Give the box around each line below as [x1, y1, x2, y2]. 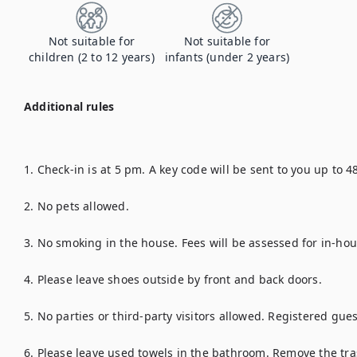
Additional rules [24, 99, 115, 114]
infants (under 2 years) [164, 49, 290, 65]
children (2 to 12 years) [29, 49, 155, 65]
